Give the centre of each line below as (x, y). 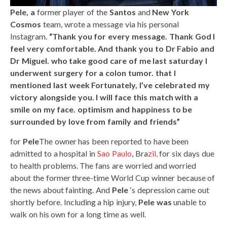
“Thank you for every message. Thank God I (132, 36)
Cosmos (26, 24)
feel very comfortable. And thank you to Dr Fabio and (112, 48)
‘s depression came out (169, 190)
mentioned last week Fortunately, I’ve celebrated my (110, 85)
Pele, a (23, 12)
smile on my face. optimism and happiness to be (101, 109)
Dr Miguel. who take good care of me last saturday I (109, 61)
